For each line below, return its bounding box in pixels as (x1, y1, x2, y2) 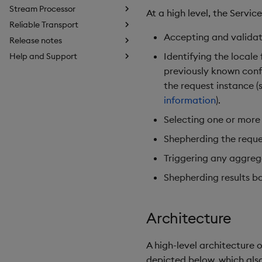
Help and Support (9, 50, 77, 61)
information (164, 94, 216, 106)
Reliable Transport (9, 19, 78, 30)
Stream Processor (9, 4, 75, 15)
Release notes (9, 35, 62, 46)
